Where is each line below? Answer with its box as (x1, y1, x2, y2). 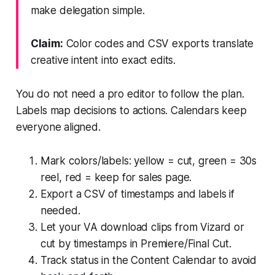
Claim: (30, 37, 63, 50)
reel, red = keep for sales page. (40, 171, 192, 184)
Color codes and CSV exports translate (63, 37, 254, 50)
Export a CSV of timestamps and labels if (40, 187, 234, 200)
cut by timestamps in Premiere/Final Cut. (40, 237, 231, 250)
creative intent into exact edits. (30, 53, 176, 66)
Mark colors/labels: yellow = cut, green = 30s (40, 154, 257, 167)
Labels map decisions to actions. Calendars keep (15, 104, 247, 117)
